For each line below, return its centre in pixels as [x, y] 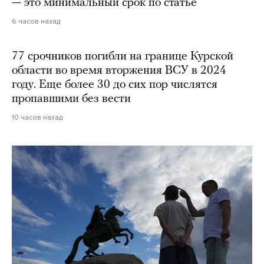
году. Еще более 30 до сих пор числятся [115, 85]
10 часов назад [37, 117]
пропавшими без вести [71, 99]
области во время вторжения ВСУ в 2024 [119, 70]
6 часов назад [36, 21]
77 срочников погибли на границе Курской [123, 56]
